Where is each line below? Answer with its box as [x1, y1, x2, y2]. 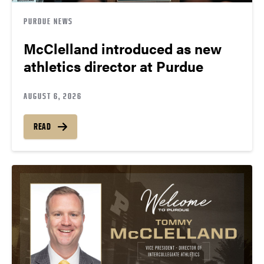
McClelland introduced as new [24, 38, 222, 58]
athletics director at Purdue [24, 55, 203, 76]
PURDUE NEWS [24, 15, 73, 26]
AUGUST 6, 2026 [24, 90, 82, 101]
